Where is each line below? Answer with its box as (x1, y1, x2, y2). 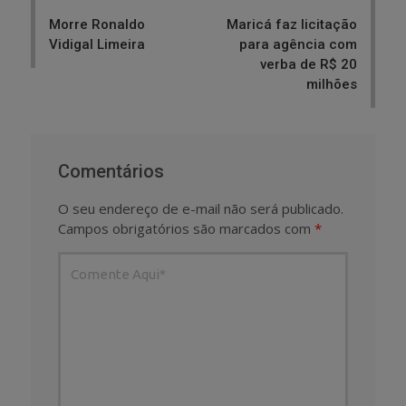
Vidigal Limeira (49, 36, 145, 53)
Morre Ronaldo (49, 16, 145, 34)
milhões (306, 76, 357, 93)
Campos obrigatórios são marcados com (58, 219, 314, 238)
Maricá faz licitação (227, 16, 357, 34)
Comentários (58, 160, 164, 183)
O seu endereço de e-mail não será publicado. (58, 199, 343, 218)
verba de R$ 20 (260, 56, 357, 73)
